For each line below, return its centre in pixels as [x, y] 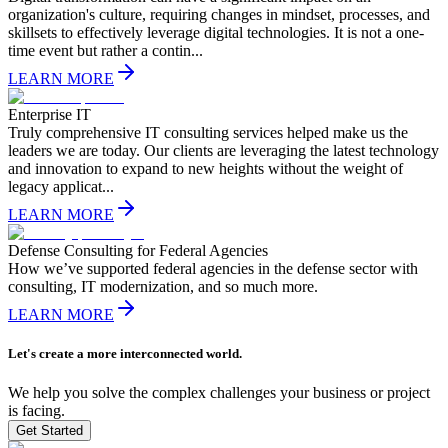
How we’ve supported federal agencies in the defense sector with [213, 268]
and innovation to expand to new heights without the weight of [205, 168]
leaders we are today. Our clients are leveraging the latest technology [223, 150]
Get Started [49, 431]
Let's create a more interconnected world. [125, 353]
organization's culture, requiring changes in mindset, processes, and [219, 14]
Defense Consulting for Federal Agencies [138, 250]
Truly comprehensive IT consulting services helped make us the [208, 132]
